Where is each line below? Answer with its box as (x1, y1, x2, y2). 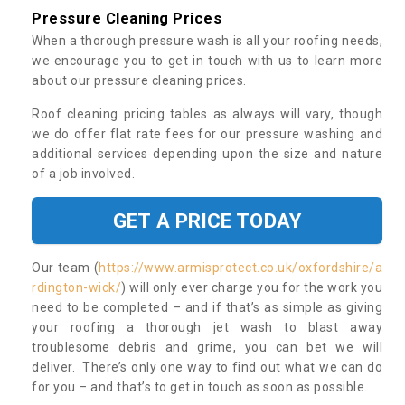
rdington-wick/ (32, 279, 121, 295)
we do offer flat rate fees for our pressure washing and (32, 126, 382, 141)
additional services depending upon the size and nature (32, 146, 382, 161)
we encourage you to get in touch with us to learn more (32, 52, 382, 68)
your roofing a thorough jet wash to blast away (32, 319, 382, 334)
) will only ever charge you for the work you (121, 279, 382, 295)
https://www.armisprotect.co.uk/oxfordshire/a (99, 259, 382, 275)
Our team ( (32, 259, 99, 275)
